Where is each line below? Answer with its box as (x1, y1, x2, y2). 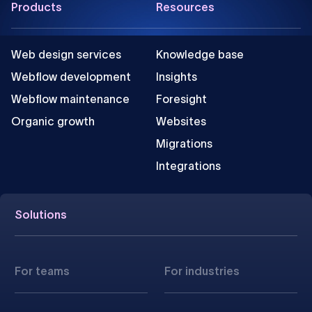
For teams (14, 265, 70, 278)
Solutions (14, 208, 67, 221)
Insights (155, 70, 197, 84)
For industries (164, 265, 240, 278)
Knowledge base (155, 48, 244, 61)
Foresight (155, 93, 207, 106)
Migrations (155, 137, 212, 150)
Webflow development (11, 70, 131, 84)
